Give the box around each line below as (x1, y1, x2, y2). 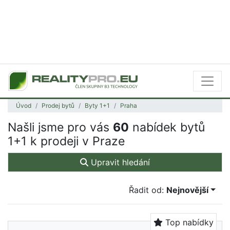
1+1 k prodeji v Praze (8, 134, 125, 148)
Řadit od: (129, 185, 167, 195)
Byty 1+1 (85, 102, 110, 109)
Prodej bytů (42, 102, 74, 109)
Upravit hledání (88, 157, 150, 167)
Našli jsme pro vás (8, 120, 113, 135)
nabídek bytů (129, 120, 205, 135)
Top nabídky (163, 217, 214, 227)
